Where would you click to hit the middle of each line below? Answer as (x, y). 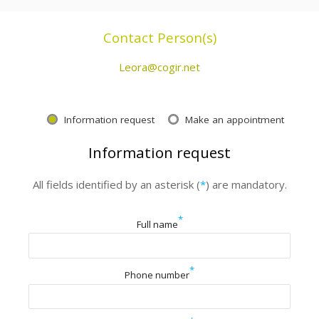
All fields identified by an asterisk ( (116, 184)
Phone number (157, 275)
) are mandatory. (246, 184)
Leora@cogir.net (159, 67)
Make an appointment (235, 120)
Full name (157, 224)
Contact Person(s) (159, 37)
